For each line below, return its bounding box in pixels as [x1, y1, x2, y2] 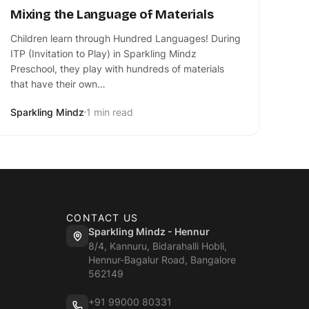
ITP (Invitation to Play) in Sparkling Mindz [10, 48, 197, 60]
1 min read [86, 106, 133, 119]
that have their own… [10, 78, 106, 90]
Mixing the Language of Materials [10, 7, 214, 23]
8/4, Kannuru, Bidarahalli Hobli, [88, 240, 227, 252]
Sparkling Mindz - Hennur [88, 226, 210, 238]
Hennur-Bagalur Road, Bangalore [88, 254, 236, 266]
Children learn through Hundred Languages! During [10, 32, 241, 45]
